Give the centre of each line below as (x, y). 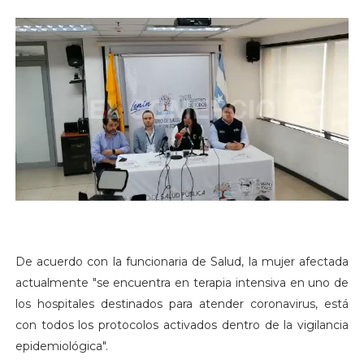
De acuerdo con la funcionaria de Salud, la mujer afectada (182, 262)
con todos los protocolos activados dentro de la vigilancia (182, 325)
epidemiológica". (61, 347)
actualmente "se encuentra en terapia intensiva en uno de (182, 283)
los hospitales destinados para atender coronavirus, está (182, 304)
